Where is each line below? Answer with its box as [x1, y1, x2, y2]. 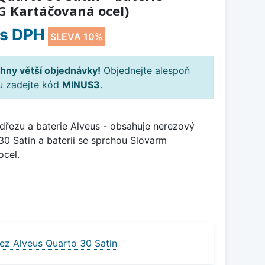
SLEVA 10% [50, 31, 103, 43]
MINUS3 [62, 79, 100, 91]
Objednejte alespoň [101, 64, 190, 77]
